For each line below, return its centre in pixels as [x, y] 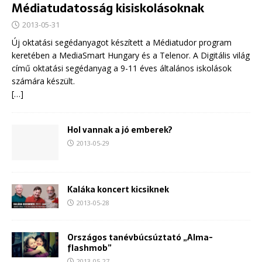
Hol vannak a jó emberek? [120, 130]
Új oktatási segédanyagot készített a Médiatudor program [122, 43]
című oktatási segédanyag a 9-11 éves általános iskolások [122, 68]
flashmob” [89, 248]
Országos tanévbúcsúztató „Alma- [140, 237]
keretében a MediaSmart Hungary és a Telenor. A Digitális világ [131, 56]
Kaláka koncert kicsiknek [118, 189]
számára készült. [43, 81]
